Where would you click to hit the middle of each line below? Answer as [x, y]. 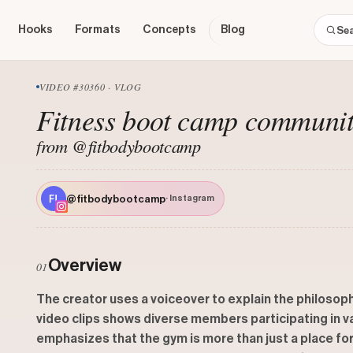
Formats [97, 30]
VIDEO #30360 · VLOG [91, 87]
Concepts [169, 30]
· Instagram [190, 198]
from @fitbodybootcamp [119, 146]
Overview [84, 266]
